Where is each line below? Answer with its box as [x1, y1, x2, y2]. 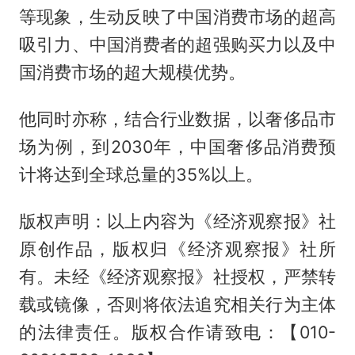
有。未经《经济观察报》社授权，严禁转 [18, 266, 337, 288]
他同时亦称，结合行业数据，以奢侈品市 [18, 109, 337, 130]
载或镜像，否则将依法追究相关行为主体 [18, 294, 337, 315]
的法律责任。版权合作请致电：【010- [18, 322, 337, 343]
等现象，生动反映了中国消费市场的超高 [18, 6, 337, 28]
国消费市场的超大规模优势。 [18, 62, 246, 83]
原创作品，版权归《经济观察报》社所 [18, 239, 337, 260]
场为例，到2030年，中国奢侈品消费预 [18, 136, 337, 158]
